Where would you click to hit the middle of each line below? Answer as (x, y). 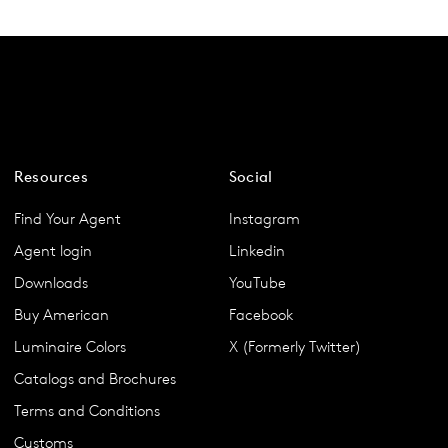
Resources (51, 177)
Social (251, 177)
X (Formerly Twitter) (295, 347)
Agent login (53, 251)
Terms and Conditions (87, 411)
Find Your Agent (67, 219)
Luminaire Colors (70, 347)
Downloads (51, 283)
